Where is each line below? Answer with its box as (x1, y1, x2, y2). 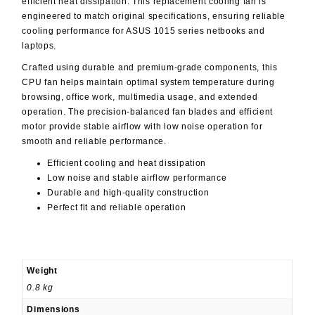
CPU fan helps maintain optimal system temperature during (22, 77, 275, 87)
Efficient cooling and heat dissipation (47, 157, 207, 168)
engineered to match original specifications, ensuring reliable (22, 11, 285, 21)
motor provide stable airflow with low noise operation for (22, 121, 263, 131)
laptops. (22, 40, 57, 51)
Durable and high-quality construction (47, 187, 210, 198)
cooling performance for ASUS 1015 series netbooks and (22, 25, 265, 36)
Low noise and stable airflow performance (47, 172, 227, 183)
